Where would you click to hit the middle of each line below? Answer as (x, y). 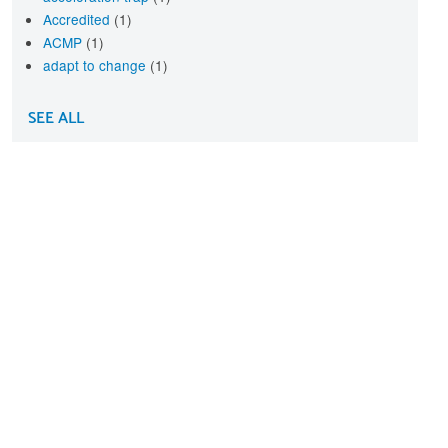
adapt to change (96, 64)
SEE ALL (55, 118)
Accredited (78, 18)
